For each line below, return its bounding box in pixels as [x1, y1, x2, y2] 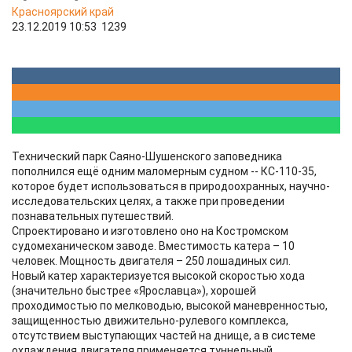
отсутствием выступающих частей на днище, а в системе [12, 329, 316, 342]
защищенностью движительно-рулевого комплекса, [12, 314, 288, 327]
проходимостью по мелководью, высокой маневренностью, [12, 299, 328, 312]
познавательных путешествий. [12, 210, 174, 222]
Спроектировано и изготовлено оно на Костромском [12, 225, 288, 237]
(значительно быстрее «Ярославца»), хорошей [12, 284, 256, 297]
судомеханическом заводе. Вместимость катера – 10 [12, 240, 295, 252]
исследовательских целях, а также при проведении [12, 195, 284, 207]
